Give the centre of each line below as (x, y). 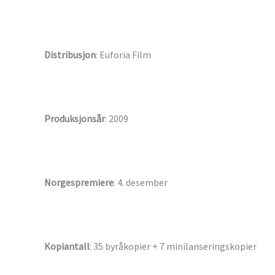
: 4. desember (141, 183)
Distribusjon (70, 55)
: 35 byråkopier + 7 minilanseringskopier (173, 246)
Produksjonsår (75, 119)
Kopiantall (67, 246)
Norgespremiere (79, 183)
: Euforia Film (123, 55)
